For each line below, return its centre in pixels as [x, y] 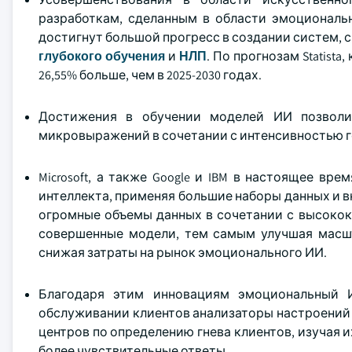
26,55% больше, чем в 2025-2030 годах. [150, 75]
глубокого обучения [102, 56]
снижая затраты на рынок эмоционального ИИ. [183, 253]
